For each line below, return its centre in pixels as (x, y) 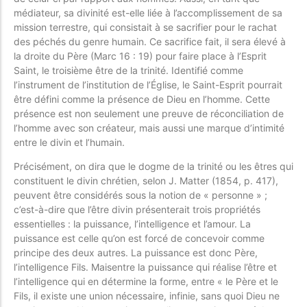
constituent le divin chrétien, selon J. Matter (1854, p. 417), (146, 181)
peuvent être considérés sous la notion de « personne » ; (140, 195)
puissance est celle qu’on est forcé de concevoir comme (139, 238)
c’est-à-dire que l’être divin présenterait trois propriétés (137, 210)
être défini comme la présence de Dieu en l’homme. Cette (142, 99)
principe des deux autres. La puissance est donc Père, (136, 253)
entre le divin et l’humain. (69, 142)
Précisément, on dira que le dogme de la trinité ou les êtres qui (153, 167)
